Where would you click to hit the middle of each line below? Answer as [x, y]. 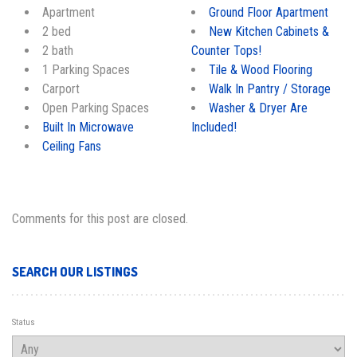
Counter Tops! [226, 50]
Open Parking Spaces [96, 108]
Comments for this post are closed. [100, 219]
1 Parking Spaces [86, 69]
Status [24, 322]
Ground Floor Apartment [269, 12]
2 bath [58, 50]
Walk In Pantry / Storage [270, 88]
